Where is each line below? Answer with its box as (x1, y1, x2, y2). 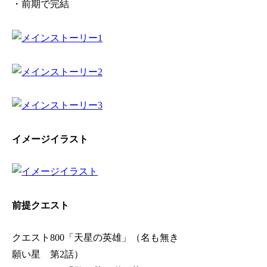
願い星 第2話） (12, 249, 84, 259)
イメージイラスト (12, 134, 89, 145)
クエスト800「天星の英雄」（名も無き (12, 232, 179, 243)
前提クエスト (12, 200, 70, 210)
